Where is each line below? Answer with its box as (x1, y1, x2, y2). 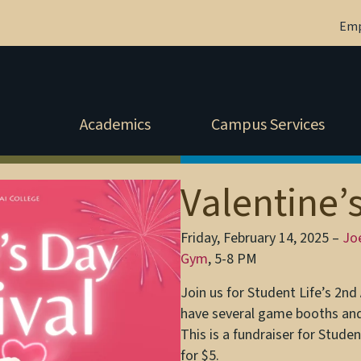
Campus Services (210, 114, 325, 137)
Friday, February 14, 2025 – (180, 228, 342, 249)
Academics (80, 114, 151, 137)
